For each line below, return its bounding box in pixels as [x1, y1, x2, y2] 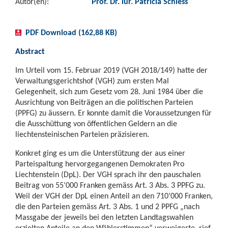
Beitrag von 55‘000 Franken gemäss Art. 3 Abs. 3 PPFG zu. [15, 180, 205, 190]
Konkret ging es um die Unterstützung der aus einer [15, 148, 185, 158]
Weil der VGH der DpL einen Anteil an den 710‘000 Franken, [15, 191, 213, 201]
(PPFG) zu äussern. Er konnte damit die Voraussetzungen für [15, 108, 212, 118]
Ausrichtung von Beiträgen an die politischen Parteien [15, 97, 193, 107]
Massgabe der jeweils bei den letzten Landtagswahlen [15, 212, 193, 222]
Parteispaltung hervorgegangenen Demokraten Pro [15, 159, 184, 168]
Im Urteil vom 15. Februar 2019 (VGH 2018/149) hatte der [15, 65, 208, 75]
